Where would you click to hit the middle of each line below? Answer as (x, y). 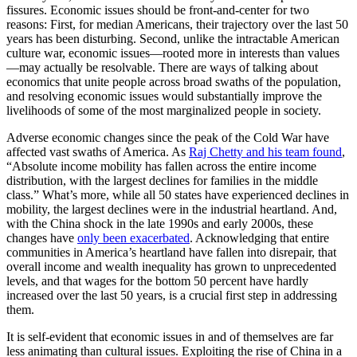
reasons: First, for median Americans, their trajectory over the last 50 (177, 24)
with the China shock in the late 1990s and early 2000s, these (160, 224)
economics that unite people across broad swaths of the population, (174, 82)
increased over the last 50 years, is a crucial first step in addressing (172, 295)
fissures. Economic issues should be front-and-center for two (158, 10)
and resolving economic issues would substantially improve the (164, 96)
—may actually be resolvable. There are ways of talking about (162, 67)
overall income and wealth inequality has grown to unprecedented (171, 267)
